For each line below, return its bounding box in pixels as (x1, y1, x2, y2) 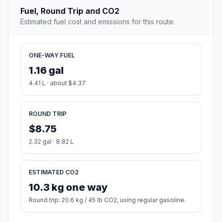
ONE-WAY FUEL (29, 51, 75, 59)
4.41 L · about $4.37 (29, 79, 86, 87)
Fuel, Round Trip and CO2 (20, 5, 119, 16)
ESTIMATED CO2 (29, 168, 79, 176)
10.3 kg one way (29, 181, 108, 193)
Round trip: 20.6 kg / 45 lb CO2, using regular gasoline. (29, 196, 186, 204)
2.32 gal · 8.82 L (29, 137, 74, 145)
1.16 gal (29, 64, 64, 76)
